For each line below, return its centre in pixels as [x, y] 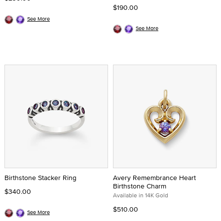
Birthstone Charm [140, 186]
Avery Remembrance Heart [154, 178]
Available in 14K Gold [141, 195]
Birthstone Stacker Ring [40, 178]
